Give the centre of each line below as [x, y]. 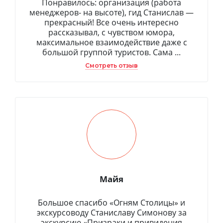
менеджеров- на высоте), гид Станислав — [111, 12]
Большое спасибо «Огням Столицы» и [111, 202]
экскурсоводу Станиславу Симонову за [111, 212]
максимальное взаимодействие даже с [111, 42]
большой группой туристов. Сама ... [111, 52]
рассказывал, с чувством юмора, [111, 32]
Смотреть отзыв [111, 65]
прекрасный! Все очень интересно [111, 22]
